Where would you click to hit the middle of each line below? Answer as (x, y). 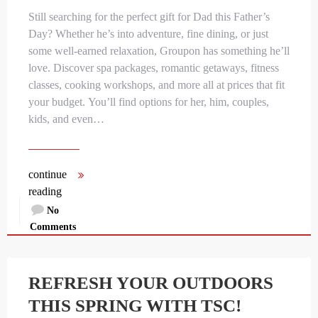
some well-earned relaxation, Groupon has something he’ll (159, 51)
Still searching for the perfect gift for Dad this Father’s (149, 17)
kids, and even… (66, 119)
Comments (53, 227)
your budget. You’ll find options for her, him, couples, (149, 102)
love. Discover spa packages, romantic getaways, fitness (154, 68)
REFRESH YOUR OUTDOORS (151, 283)
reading (45, 192)
